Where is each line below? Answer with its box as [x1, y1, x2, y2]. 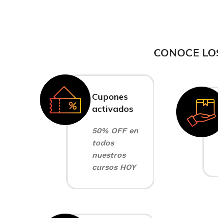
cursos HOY [92, 163, 136, 172]
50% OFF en [92, 126, 138, 135]
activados [92, 103, 133, 114]
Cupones [92, 91, 128, 102]
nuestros [92, 150, 126, 160]
